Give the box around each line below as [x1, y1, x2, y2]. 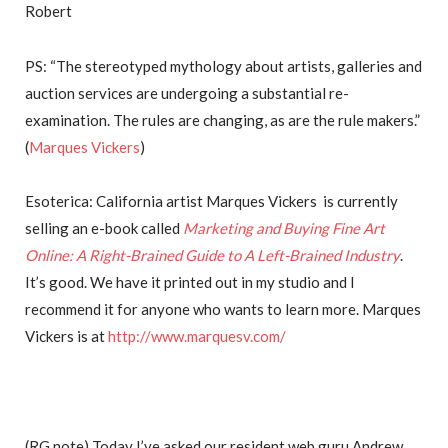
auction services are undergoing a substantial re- [25, 83, 349, 102]
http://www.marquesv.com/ [108, 327, 286, 346]
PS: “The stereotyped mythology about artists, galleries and [25, 56, 422, 75]
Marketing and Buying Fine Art [183, 219, 385, 238]
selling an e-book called [25, 219, 183, 238]
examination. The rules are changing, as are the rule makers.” [25, 110, 420, 129]
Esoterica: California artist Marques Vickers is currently [25, 192, 398, 211]
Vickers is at [25, 327, 108, 346]
